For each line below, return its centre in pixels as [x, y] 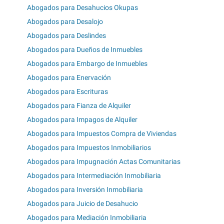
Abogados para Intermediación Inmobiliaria [94, 175]
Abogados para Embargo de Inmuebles [87, 63]
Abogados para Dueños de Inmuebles [85, 49]
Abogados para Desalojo [65, 21]
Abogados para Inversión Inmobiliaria [85, 189]
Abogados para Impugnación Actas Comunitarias [104, 161]
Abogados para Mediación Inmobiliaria [87, 217]
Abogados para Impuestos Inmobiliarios [89, 147]
